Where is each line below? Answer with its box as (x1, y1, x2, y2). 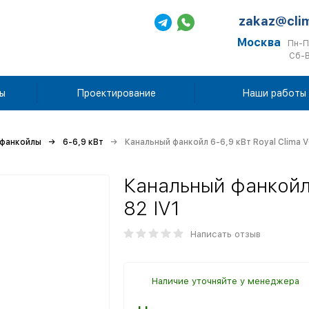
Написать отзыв (190, 229, 261, 239)
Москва (237, 36, 281, 49)
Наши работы (241, 88, 306, 99)
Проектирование (76, 88, 156, 99)
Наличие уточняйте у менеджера (152, 276, 299, 286)
